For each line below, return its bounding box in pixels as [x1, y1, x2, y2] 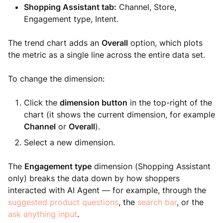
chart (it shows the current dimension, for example [24, 110, 215, 119]
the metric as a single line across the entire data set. [8, 50, 205, 60]
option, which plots [128, 38, 203, 48]
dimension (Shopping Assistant [92, 161, 211, 171]
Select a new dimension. [24, 137, 115, 147]
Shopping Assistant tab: [24, 2, 116, 12]
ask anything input [8, 209, 77, 219]
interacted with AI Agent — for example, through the [8, 185, 206, 195]
